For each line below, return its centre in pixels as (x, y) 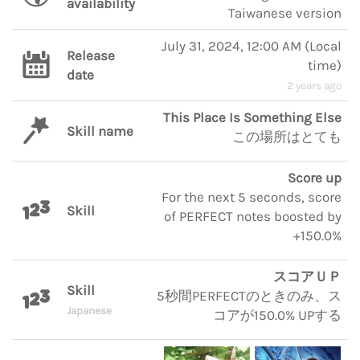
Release (91, 55)
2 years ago (314, 86)
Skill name (100, 131)
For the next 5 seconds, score (252, 197)
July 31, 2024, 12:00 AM (231, 46)
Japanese (89, 311)
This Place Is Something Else (252, 117)
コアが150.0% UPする (277, 315)
